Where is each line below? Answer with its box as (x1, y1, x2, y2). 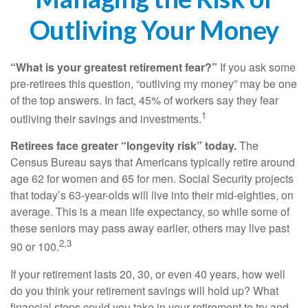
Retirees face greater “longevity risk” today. (10, 137, 236, 154)
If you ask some (217, 59, 296, 75)
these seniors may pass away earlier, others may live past (10, 220, 289, 236)
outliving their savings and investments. (10, 111, 201, 127)
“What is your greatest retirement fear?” (10, 59, 217, 75)
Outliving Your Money (29, 14, 279, 45)
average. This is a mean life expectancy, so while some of (10, 203, 289, 220)
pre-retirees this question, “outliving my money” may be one (10, 76, 297, 91)
